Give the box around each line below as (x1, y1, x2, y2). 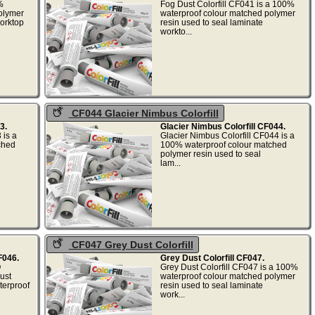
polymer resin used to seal (160, 148, 261, 158)
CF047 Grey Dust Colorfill (68, 238, 193, 250)
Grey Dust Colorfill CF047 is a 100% (160, 262, 298, 271)
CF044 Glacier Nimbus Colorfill (68, 107, 219, 119)
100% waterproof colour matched (160, 139, 287, 149)
